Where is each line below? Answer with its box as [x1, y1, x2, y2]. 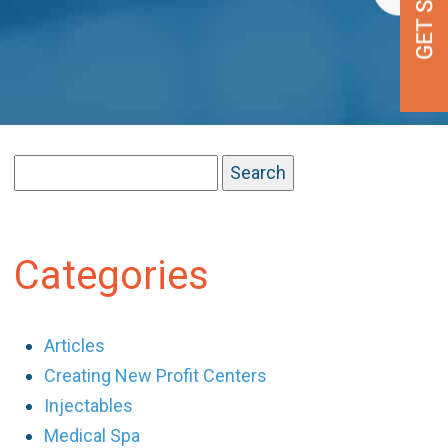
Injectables [44, 395, 134, 416]
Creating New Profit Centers [44, 365, 268, 386]
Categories [14, 252, 210, 299]
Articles [44, 335, 106, 356]
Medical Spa [44, 425, 141, 446]
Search [13, 158, 73, 179]
